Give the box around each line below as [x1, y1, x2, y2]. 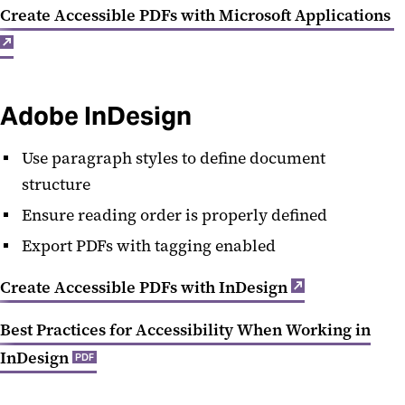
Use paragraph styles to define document [22, 146, 325, 169]
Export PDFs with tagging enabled [22, 234, 279, 257]
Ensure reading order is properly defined [22, 203, 331, 226]
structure [22, 173, 94, 195]
